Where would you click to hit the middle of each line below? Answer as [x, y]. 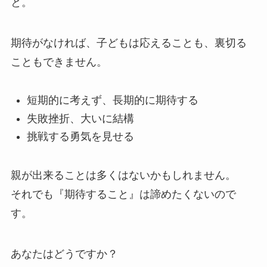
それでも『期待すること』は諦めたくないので [123, 195]
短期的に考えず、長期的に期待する [112, 100]
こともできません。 [59, 62]
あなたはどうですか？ [64, 254]
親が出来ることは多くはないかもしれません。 [123, 176]
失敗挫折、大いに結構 [80, 118]
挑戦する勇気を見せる [80, 137]
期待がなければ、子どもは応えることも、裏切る [128, 43]
